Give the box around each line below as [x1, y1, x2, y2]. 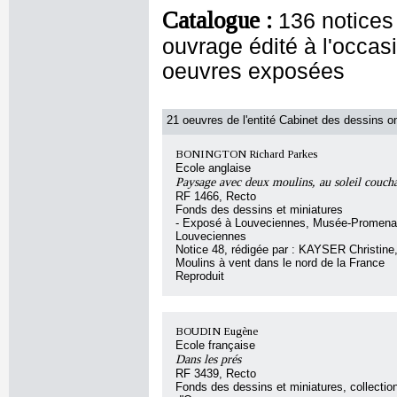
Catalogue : [162, 7, 278, 34]
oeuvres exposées [162, 59, 345, 83]
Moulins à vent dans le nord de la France [175, 256, 385, 269]
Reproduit [175, 269, 224, 283]
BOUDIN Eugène [175, 325, 258, 338]
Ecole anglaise [175, 161, 251, 175]
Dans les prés [175, 352, 241, 366]
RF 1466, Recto [175, 190, 256, 203]
